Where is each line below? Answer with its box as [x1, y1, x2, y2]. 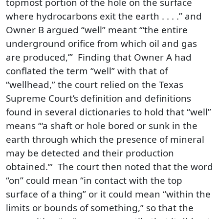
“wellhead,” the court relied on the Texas [6, 78, 183, 91]
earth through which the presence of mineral [6, 132, 204, 146]
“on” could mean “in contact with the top [6, 174, 182, 187]
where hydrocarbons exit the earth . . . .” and [6, 9, 202, 22]
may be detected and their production [6, 146, 174, 159]
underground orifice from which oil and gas [6, 37, 197, 50]
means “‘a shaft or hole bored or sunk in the [6, 119, 197, 132]
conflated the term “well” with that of [6, 64, 168, 77]
